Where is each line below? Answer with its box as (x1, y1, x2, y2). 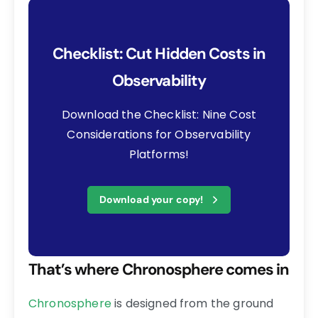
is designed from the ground (111, 295, 274, 312)
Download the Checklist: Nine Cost (61, 106, 257, 123)
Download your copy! (99, 192, 204, 206)
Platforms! (128, 146, 190, 163)
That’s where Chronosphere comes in (28, 258, 290, 280)
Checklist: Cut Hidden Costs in (52, 43, 266, 64)
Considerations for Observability (67, 126, 251, 143)
